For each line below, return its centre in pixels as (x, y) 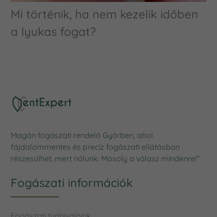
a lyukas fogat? (54, 73)
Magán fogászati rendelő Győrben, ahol (82, 177)
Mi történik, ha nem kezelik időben (105, 56)
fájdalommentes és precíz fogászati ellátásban (95, 189)
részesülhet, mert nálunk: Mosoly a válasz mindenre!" (105, 200)
